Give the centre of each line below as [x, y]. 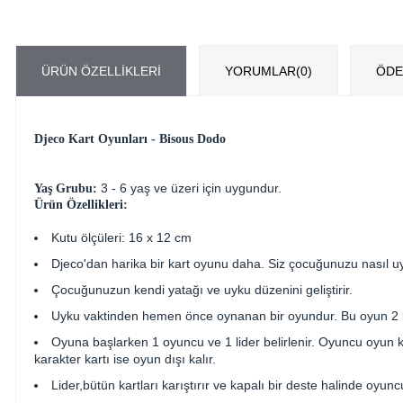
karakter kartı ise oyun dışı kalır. [125, 358]
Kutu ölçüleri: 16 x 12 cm [121, 237]
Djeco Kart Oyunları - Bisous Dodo [130, 139]
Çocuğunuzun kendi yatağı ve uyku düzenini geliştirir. [204, 289]
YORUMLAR [260, 71]
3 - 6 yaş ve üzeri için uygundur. [189, 188]
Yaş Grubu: [66, 188]
